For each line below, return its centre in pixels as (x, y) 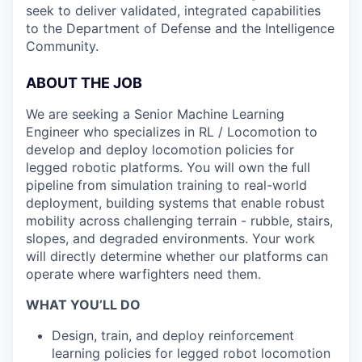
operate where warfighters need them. (143, 274)
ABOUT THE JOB (84, 83)
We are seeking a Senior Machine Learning (155, 114)
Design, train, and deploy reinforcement (173, 335)
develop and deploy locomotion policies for (160, 149)
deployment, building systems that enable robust (175, 203)
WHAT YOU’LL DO (83, 305)
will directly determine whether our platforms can (177, 256)
